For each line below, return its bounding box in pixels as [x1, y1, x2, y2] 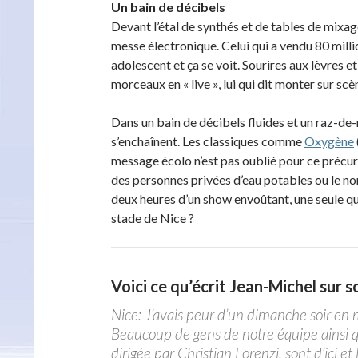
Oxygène [304, 133, 354, 149]
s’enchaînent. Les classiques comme [111, 133, 304, 149]
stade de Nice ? [111, 210, 194, 225]
